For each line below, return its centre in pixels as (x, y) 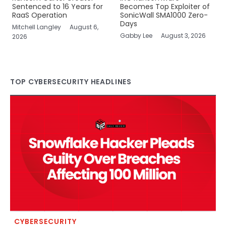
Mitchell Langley (37, 27)
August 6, (84, 27)
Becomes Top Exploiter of (165, 7)
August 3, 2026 (183, 36)
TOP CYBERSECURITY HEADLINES (71, 82)
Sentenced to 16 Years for (57, 7)
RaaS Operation (39, 15)
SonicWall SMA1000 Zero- (164, 15)
